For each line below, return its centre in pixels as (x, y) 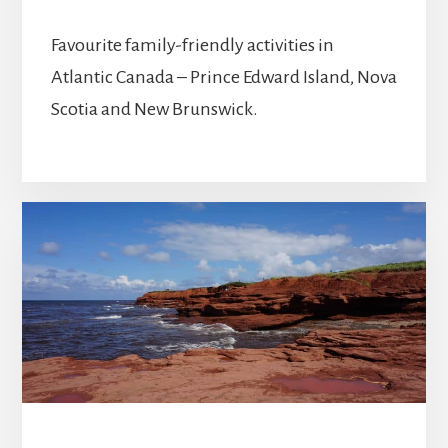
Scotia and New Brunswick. (154, 109)
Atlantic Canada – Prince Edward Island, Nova (223, 77)
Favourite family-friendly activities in (192, 45)
